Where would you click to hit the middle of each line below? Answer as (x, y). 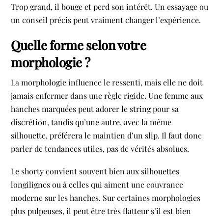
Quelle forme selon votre (79, 44)
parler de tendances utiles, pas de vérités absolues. (100, 148)
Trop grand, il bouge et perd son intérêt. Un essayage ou (110, 7)
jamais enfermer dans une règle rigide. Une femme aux (107, 95)
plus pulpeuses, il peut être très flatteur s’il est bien (101, 211)
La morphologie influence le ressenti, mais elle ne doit (107, 82)
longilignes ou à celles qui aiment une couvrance (97, 185)
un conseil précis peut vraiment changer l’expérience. (106, 20)
